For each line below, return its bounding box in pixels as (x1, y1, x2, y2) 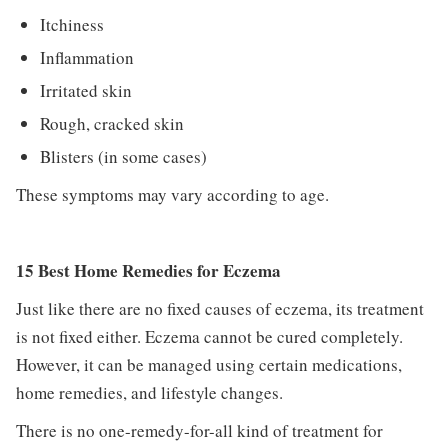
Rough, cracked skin (40, 111, 184, 135)
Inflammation (40, 45, 134, 69)
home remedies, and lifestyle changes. (15, 380, 283, 404)
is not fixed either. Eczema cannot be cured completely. (15, 324, 403, 348)
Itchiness (40, 12, 104, 36)
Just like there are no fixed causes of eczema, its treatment (15, 296, 424, 320)
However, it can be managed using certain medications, (15, 352, 402, 376)
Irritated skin (40, 78, 132, 102)
